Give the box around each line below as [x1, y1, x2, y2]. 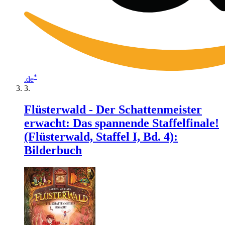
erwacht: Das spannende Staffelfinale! [24, 116, 219, 130]
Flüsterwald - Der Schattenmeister [24, 102, 202, 116]
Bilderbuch [24, 143, 82, 157]
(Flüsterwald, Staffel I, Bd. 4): [24, 130, 178, 143]
